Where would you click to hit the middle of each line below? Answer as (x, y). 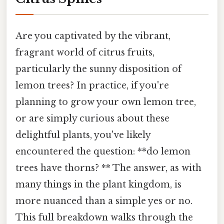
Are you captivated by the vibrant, (93, 36)
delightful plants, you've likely (83, 135)
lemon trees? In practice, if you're (92, 85)
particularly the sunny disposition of (98, 69)
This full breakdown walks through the (104, 217)
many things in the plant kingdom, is (98, 184)
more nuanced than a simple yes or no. (104, 201)
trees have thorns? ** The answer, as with (108, 168)
